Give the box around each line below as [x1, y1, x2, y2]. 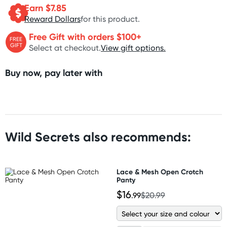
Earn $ [24, 2, 51, 14]
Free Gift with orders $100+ [29, 30, 141, 43]
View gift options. [101, 43, 166, 53]
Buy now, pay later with [5, 67, 102, 79]
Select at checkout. [29, 43, 101, 53]
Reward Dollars [24, 14, 81, 24]
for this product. [81, 14, 140, 24]
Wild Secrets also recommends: [5, 129, 191, 145]
